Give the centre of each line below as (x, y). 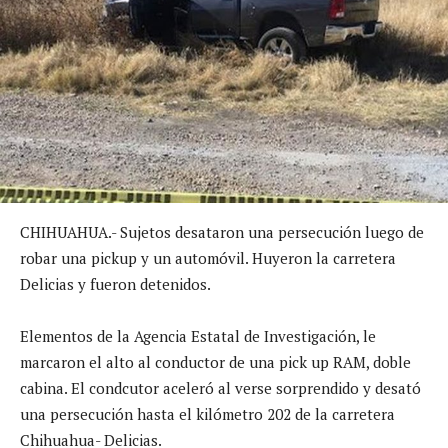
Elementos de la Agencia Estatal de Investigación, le (198, 335)
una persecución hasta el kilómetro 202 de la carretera (207, 413)
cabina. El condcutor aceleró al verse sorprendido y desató (220, 387)
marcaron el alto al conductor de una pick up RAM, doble (215, 361)
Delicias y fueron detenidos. (115, 283)
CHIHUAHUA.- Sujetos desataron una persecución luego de (222, 231)
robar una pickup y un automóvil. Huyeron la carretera (208, 257)
